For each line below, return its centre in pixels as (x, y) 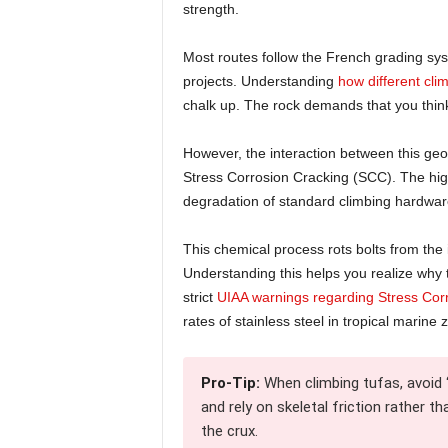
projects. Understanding (260, 80)
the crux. (229, 430)
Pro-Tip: (230, 382)
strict (199, 296)
